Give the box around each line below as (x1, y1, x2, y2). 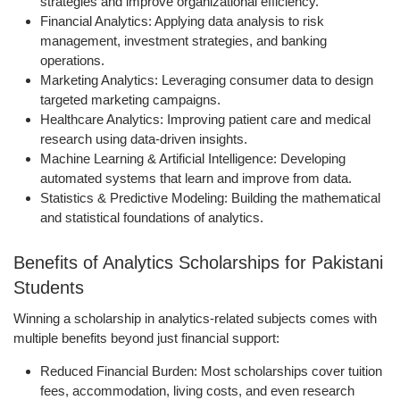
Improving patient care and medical (163, 112, 371, 128)
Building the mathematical (228, 190, 380, 206)
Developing (277, 151, 346, 167)
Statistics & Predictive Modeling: (40, 190, 228, 206)
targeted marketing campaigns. (40, 92, 221, 108)
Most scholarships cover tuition (197, 363, 382, 379)
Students (13, 278, 84, 298)
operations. (40, 53, 104, 69)
